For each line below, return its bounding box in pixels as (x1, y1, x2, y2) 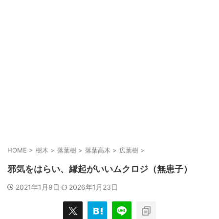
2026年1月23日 (69, 183, 118, 191)
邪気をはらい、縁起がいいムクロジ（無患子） (7, 164, 192, 174)
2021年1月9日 (16, 183, 62, 191)
